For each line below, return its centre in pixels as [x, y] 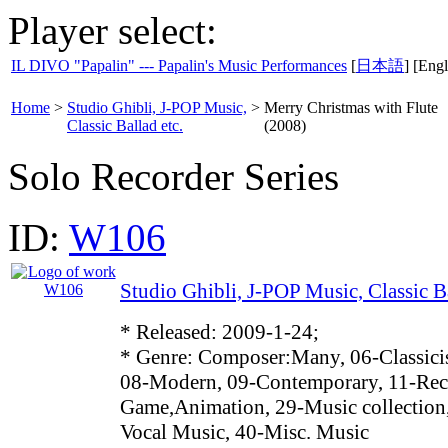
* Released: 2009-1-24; [219, 332]
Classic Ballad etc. [125, 125]
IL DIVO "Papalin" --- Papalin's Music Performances [179, 65]
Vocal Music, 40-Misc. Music [244, 432]
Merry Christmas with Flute [351, 107]
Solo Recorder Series [173, 176]
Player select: [112, 30]
